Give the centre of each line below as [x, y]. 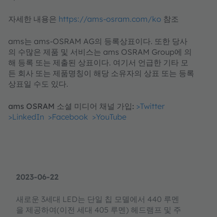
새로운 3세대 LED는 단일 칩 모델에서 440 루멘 [98, 199]
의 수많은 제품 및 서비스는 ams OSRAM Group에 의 [100, 52]
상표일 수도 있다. [38, 84]
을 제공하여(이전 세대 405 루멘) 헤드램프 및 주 [99, 209]
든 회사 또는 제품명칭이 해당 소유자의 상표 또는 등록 [101, 73]
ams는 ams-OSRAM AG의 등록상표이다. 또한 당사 [98, 41]
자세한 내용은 [33, 19]
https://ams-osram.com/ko [110, 19]
